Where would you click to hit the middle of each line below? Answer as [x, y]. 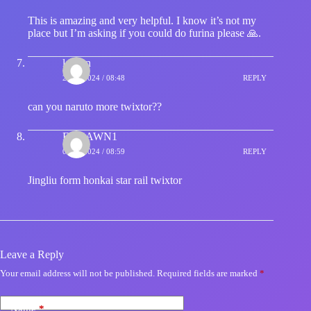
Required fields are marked [208, 273]
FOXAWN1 [90, 136]
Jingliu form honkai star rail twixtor [105, 180]
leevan [77, 62]
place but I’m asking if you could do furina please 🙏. [144, 33]
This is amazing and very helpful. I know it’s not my [142, 20]
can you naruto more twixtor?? [95, 106]
